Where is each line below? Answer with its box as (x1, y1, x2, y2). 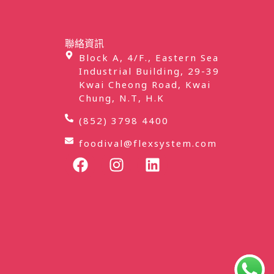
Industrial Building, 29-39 (78, 64, 220, 77)
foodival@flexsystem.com (78, 136, 217, 149)
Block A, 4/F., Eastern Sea (78, 51, 219, 64)
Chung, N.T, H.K (78, 91, 165, 104)
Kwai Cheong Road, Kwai (78, 78, 211, 91)
